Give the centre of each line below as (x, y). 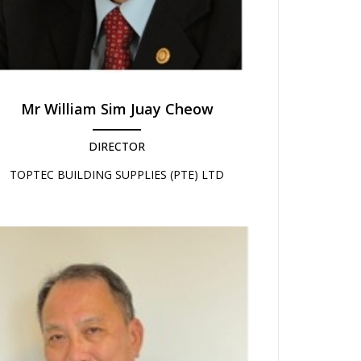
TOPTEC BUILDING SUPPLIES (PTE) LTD (117, 174)
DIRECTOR (117, 146)
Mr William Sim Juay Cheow (117, 108)
